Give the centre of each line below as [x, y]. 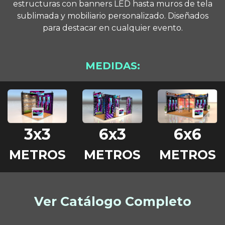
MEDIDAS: [113, 66]
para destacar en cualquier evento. [113, 28]
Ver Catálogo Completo [113, 202]
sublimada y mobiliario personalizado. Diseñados [113, 16]
